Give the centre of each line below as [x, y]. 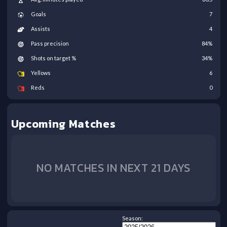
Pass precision [50, 44]
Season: [133, 218]
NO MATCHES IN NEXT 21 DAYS [113, 168]
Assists [40, 29]
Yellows [41, 73]
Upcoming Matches [63, 124]
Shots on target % [53, 58]
